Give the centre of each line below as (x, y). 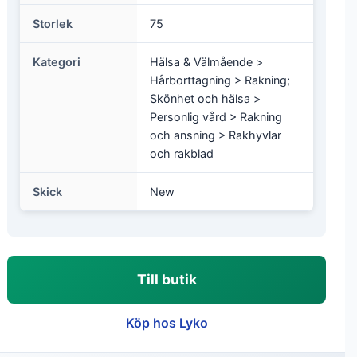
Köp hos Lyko (167, 323)
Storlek (53, 24)
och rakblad (182, 153)
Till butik (167, 279)
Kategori (57, 62)
